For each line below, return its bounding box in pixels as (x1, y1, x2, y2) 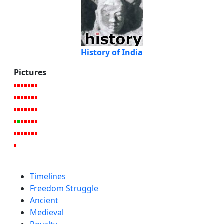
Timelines (30, 171, 66, 182)
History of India (81, 47, 143, 58)
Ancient (30, 195, 58, 206)
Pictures (14, 67, 46, 78)
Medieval (30, 207, 64, 218)
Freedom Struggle (30, 183, 98, 194)
